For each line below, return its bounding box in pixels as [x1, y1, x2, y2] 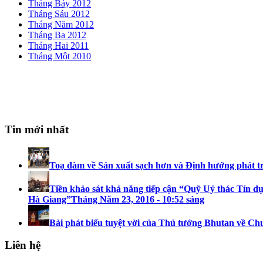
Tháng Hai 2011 [28, 41, 89, 51]
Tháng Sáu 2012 [28, 9, 90, 19]
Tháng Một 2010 [28, 51, 91, 62]
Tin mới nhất [5, 123, 69, 136]
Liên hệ [5, 239, 41, 252]
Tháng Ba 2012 [28, 30, 86, 41]
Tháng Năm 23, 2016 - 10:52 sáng [71, 194, 204, 204]
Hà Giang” [28, 194, 71, 204]
